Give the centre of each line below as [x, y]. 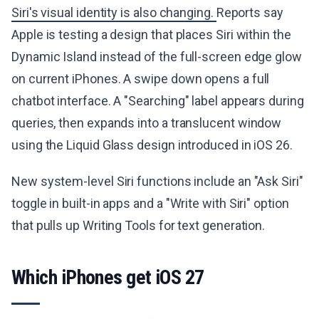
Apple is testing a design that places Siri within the [151, 35]
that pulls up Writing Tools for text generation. [138, 225]
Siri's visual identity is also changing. [114, 12]
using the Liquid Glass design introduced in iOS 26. [152, 145]
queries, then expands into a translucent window [147, 123]
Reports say [250, 12]
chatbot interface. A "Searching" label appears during [158, 101]
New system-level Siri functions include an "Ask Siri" [157, 181]
